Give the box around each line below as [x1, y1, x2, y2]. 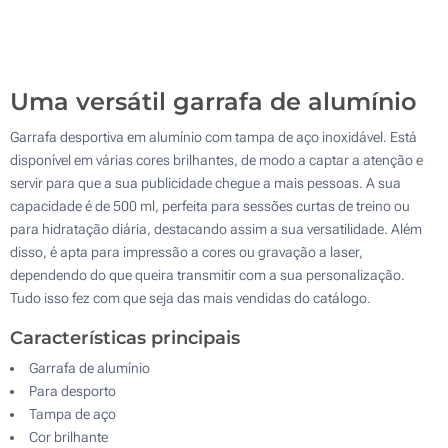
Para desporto [29, 382, 116, 399]
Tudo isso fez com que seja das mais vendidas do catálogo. [10, 289, 371, 306]
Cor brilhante [29, 428, 108, 445]
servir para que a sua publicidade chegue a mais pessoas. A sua [10, 174, 401, 191]
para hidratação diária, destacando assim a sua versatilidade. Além [10, 220, 422, 237]
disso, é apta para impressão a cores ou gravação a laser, [10, 243, 363, 260]
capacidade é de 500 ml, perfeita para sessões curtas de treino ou [10, 197, 410, 214]
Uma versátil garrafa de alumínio [10, 86, 416, 116]
